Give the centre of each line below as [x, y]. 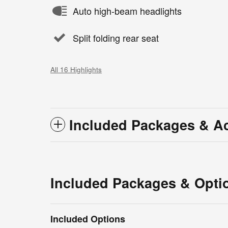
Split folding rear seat [116, 38]
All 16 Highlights [76, 69]
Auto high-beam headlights [127, 11]
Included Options [88, 219]
